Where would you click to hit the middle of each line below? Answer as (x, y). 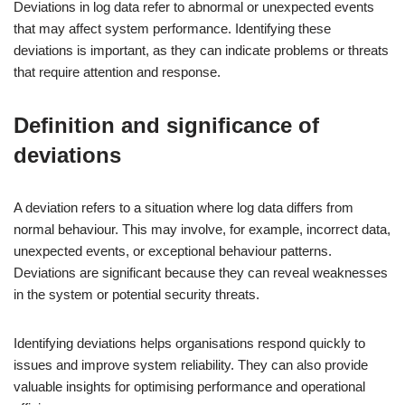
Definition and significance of (166, 125)
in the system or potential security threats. (137, 294)
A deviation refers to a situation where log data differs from (184, 207)
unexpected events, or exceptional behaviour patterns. (173, 251)
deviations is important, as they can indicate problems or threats (201, 50)
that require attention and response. (117, 72)
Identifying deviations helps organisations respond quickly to (189, 343)
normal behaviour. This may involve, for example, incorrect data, (202, 229)
